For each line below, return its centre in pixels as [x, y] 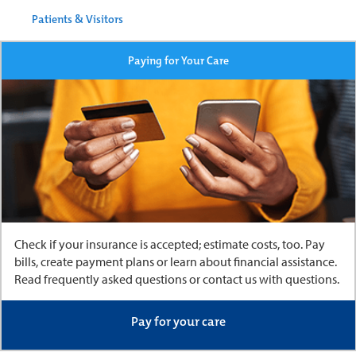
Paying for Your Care [178, 60]
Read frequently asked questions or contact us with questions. [176, 279]
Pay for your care [178, 322]
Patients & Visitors [77, 19]
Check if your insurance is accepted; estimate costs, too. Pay [169, 244]
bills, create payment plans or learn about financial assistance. [175, 262]
